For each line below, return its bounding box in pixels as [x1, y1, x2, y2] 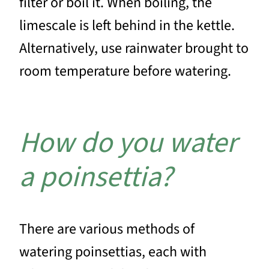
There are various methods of [19, 219, 195, 240]
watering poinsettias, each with [19, 241, 207, 263]
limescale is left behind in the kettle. [19, 14, 235, 36]
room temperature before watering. [19, 60, 231, 82]
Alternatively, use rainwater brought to [19, 37, 249, 59]
